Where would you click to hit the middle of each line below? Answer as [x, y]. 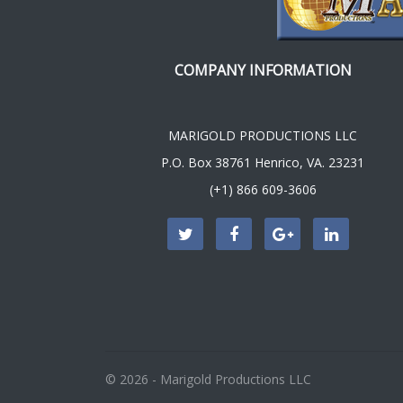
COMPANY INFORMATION [263, 70]
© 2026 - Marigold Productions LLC [208, 379]
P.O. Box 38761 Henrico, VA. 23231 [263, 162]
